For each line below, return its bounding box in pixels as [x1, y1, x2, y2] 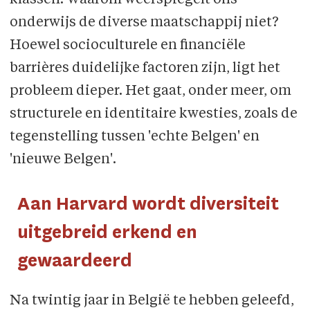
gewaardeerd [17, 248, 133, 272]
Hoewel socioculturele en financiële [9, 38, 246, 53]
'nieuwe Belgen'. [9, 152, 116, 167]
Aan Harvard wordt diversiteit [17, 192, 280, 215]
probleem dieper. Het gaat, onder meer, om [9, 84, 291, 98]
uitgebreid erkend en [17, 220, 198, 244]
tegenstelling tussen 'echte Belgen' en [9, 129, 259, 144]
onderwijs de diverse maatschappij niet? [9, 15, 278, 30]
